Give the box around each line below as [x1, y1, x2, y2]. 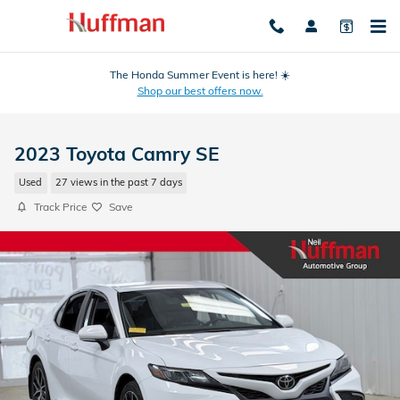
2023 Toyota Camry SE [14, 142, 220, 165]
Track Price [34, 200, 87, 213]
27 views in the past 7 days [54, 176, 182, 189]
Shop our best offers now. [137, 84, 263, 97]
